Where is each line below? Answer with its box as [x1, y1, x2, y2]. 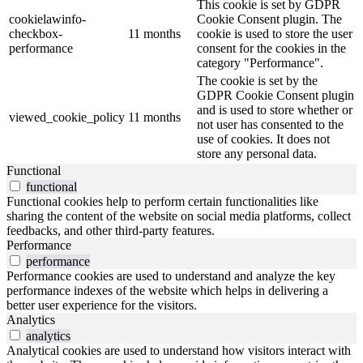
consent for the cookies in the [197, 41, 346, 56]
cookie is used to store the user [197, 27, 352, 41]
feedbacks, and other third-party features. [6, 224, 215, 238]
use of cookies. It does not [197, 132, 330, 147]
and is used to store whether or [197, 103, 352, 117]
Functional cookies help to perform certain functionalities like [6, 194, 318, 209]
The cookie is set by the [197, 74, 318, 88]
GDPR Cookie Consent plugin [197, 88, 354, 103]
